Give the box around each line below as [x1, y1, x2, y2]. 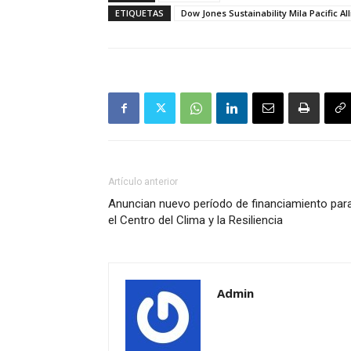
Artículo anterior [108, 176, 178, 188]
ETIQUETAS [115, 7, 164, 20]
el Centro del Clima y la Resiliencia [108, 213, 283, 228]
